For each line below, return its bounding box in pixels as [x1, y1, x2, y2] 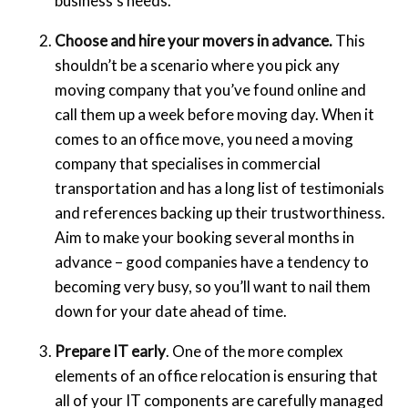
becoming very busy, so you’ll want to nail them [55, 277, 371, 297]
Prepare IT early [55, 342, 166, 362]
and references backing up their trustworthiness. [55, 203, 385, 223]
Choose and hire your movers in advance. [55, 31, 332, 51]
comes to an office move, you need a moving [55, 129, 353, 149]
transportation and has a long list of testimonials [55, 178, 384, 199]
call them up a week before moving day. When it [55, 105, 374, 125]
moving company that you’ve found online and [55, 80, 366, 100]
